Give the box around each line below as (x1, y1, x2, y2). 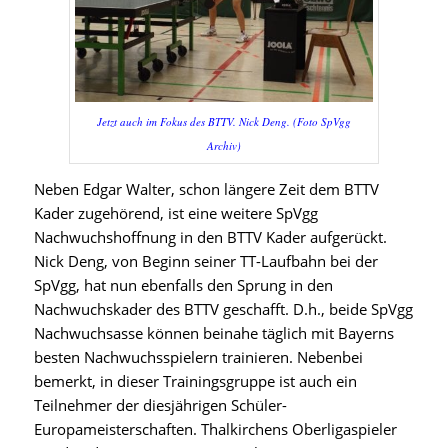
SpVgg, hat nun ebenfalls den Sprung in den (33, 274, 333, 295)
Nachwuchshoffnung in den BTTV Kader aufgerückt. (33, 226, 387, 247)
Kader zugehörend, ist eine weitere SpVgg (33, 202, 318, 223)
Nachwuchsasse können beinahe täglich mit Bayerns (33, 322, 394, 343)
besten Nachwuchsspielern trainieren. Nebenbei (33, 346, 363, 367)
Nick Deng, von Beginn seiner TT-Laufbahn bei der (33, 250, 378, 271)
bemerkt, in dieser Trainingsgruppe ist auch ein (33, 370, 357, 391)
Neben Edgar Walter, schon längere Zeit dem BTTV (33, 178, 379, 199)
